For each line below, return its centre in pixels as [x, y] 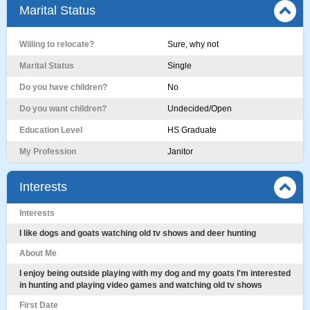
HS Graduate [192, 130]
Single [180, 66]
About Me [38, 253]
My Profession [48, 152]
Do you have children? [63, 87]
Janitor [180, 152]
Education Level [51, 130]
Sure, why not [193, 44]
